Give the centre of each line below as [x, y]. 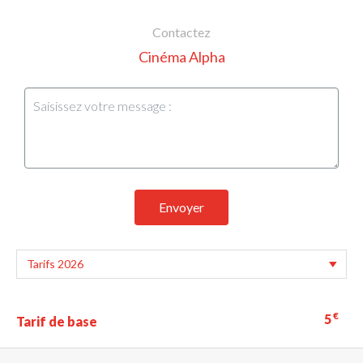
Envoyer [181, 207]
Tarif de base [57, 321]
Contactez [181, 32]
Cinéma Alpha [181, 56]
